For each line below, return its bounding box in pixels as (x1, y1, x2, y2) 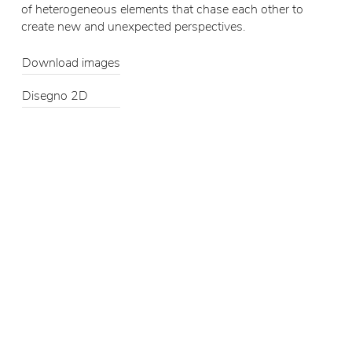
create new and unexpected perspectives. (21, 18, 246, 36)
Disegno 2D (22, 87, 89, 105)
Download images (21, 54, 120, 72)
